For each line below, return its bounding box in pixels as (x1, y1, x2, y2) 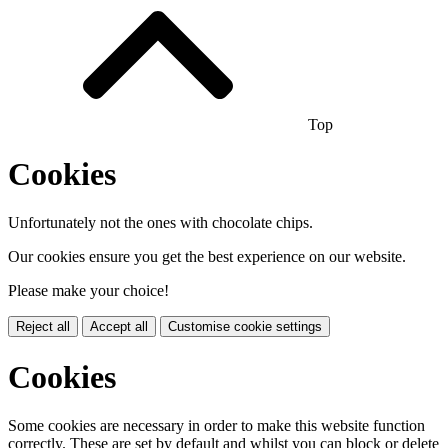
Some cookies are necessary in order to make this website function (8, 416, 425, 434)
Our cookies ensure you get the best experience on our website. (8, 248, 406, 266)
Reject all (16, 319, 70, 335)
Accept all (90, 319, 148, 335)
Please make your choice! (8, 282, 169, 300)
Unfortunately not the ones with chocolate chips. (8, 214, 313, 232)
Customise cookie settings (168, 319, 322, 335)
